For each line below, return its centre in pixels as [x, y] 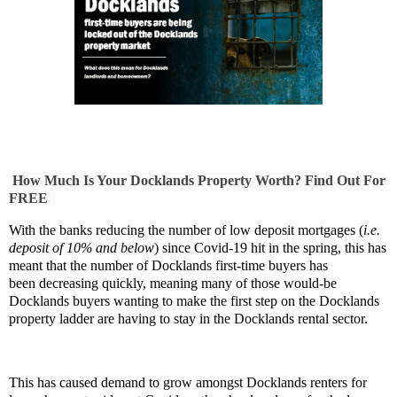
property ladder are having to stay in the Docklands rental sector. [188, 319]
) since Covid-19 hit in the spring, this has [270, 248]
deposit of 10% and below [82, 248]
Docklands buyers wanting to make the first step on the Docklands [194, 301]
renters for [339, 382]
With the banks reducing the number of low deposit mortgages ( [186, 230]
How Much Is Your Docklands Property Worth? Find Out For [199, 181]
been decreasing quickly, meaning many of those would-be [173, 284]
